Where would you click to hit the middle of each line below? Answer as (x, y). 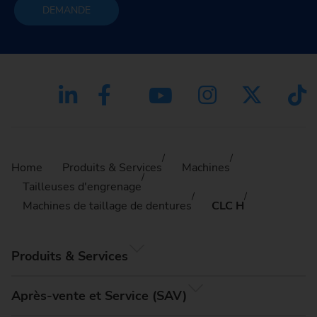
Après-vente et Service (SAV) (99, 295)
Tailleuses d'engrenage (82, 186)
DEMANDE (66, 11)
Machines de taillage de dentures (107, 206)
